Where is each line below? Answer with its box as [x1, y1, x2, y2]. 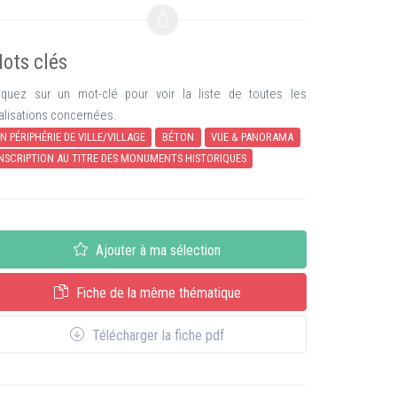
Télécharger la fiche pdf [89, 327, 224, 344]
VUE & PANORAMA [211, 130, 294, 144]
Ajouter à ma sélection [92, 242, 221, 259]
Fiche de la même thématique [72, 284, 241, 301]
